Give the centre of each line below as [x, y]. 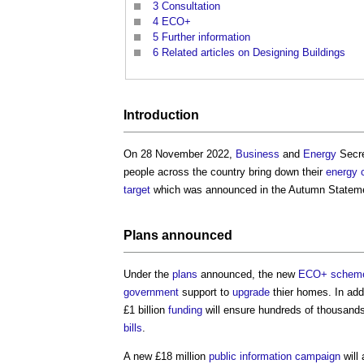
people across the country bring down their [225, 172]
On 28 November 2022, [180, 154]
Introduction [161, 115]
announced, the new [248, 275]
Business [258, 154]
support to [206, 292]
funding [185, 310]
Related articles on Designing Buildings [253, 52]
